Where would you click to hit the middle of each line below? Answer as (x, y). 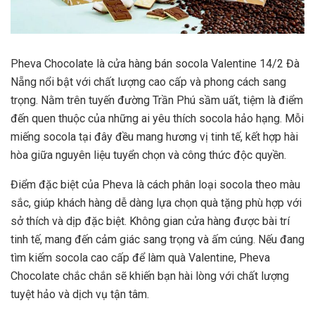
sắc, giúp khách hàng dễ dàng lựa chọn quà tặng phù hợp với (156, 203)
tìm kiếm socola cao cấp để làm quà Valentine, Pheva (140, 258)
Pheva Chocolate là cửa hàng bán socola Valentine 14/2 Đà (155, 64)
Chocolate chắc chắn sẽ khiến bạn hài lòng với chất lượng (150, 276)
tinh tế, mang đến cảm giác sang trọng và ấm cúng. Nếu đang (157, 240)
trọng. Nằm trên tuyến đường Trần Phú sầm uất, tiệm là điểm (157, 101)
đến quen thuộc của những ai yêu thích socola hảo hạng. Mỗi (157, 119)
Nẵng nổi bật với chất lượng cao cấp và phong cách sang (148, 82)
